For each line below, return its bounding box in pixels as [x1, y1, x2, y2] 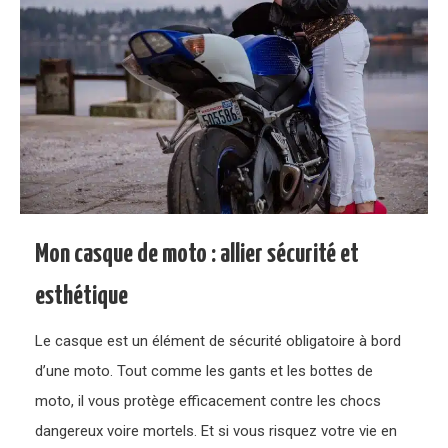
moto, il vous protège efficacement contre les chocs [35, 391, 382, 410]
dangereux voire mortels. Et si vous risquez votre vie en [35, 421, 398, 440]
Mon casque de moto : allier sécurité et [35, 240, 360, 268]
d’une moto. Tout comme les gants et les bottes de [35, 361, 374, 380]
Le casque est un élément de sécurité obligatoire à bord [35, 331, 402, 350]
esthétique [35, 282, 129, 310]
